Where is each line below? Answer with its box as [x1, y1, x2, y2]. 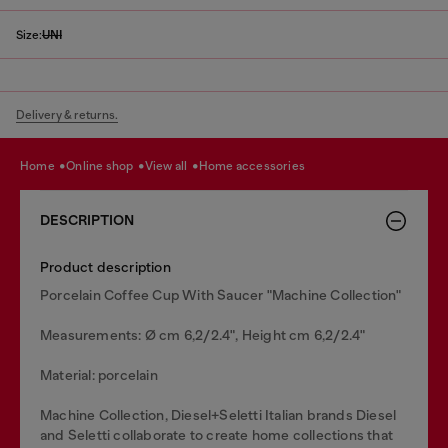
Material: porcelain [40, 367, 158, 383]
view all [153, 158, 190, 173]
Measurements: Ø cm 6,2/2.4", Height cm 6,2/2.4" [40, 327, 366, 343]
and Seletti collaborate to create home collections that [40, 427, 394, 443]
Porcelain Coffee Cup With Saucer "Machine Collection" [40, 287, 402, 303]
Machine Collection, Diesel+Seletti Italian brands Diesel [40, 407, 397, 423]
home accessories [208, 158, 306, 173]
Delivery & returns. [16, 108, 118, 122]
